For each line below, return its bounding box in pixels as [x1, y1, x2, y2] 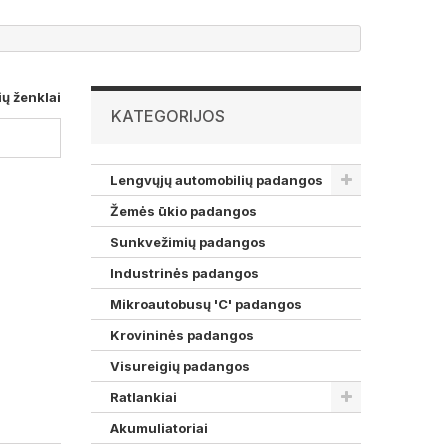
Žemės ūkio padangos [110, 203, 257, 219]
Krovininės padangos [110, 327, 254, 343]
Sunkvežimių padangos [110, 234, 266, 250]
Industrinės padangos [110, 265, 259, 281]
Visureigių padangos [110, 358, 250, 374]
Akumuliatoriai [110, 420, 208, 436]
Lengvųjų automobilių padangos [110, 172, 323, 188]
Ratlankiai [110, 389, 177, 405]
